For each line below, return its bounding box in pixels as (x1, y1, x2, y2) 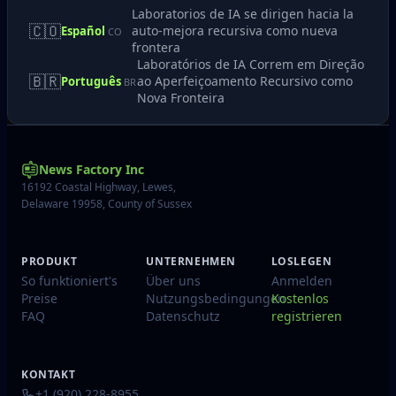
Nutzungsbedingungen (146, 289, 286, 307)
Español (61, 22, 108, 39)
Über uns (146, 271, 202, 289)
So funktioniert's (21, 271, 118, 289)
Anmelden (270, 271, 332, 289)
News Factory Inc (39, 161, 144, 178)
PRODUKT (21, 253, 78, 269)
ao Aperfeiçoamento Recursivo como (136, 72, 353, 89)
